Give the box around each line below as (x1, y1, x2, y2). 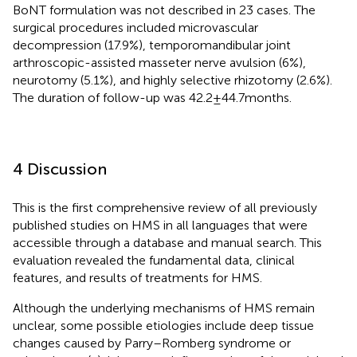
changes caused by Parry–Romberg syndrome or (13, 335, 291, 351)
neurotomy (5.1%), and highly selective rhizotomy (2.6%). (13, 72, 332, 88)
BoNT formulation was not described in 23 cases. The (13, 2, 316, 18)
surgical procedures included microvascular (13, 19, 258, 35)
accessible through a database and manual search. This (13, 234, 322, 250)
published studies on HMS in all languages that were (13, 217, 308, 233)
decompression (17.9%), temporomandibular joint (13, 37, 291, 53)
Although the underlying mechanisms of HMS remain (13, 300, 315, 316)
